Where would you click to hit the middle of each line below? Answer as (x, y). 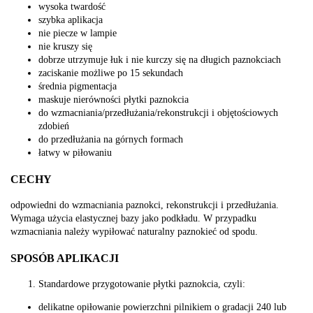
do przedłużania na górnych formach (111, 140)
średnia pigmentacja (78, 87)
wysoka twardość (72, 7)
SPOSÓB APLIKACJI (65, 258)
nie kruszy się (65, 47)
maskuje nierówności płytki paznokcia (114, 100)
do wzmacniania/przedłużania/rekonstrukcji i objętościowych (158, 113)
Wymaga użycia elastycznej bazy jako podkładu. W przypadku (133, 219)
